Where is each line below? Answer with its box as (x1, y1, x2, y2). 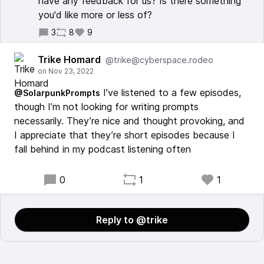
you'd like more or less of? (38, 9, 152, 21)
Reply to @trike (96, 214, 168, 226)
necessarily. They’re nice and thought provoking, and (14, 115, 245, 127)
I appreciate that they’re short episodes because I (14, 129, 235, 141)
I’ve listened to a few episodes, (100, 87, 241, 98)
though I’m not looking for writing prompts (14, 101, 199, 113)
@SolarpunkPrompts (14, 88, 100, 98)
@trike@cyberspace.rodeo (105, 55, 213, 65)
